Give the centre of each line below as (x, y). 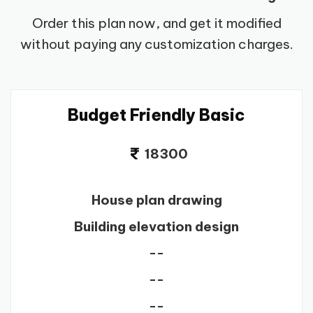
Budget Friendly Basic (156, 115)
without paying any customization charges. (156, 44)
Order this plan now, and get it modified (156, 23)
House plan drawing (156, 200)
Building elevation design (156, 227)
